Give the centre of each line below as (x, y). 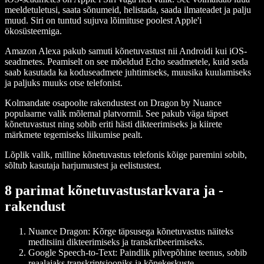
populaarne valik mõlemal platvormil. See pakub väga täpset (116, 114)
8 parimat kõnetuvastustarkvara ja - (114, 191)
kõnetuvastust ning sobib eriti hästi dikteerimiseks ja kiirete (113, 124)
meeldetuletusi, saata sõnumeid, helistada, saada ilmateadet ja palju (128, 10)
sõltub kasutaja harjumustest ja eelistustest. (83, 166)
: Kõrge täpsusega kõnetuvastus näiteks (161, 231)
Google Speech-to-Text (72, 252)
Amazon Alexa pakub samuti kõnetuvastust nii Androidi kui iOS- (126, 51)
